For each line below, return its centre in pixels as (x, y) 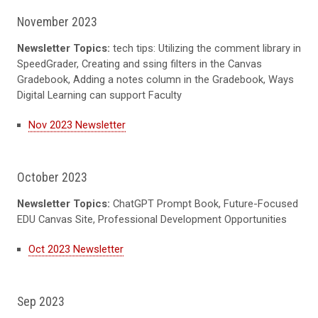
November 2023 (59, 22)
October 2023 (54, 177)
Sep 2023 (42, 302)
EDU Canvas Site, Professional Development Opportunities (152, 220)
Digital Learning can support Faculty (99, 95)
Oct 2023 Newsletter (76, 250)
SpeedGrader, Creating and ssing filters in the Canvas (139, 64)
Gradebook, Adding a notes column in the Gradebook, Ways (155, 80)
